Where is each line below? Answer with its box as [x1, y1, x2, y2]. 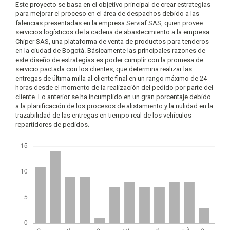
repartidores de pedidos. [15, 121, 89, 129]
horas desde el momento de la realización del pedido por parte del [15, 84, 213, 92]
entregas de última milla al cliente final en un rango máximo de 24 [15, 74, 207, 83]
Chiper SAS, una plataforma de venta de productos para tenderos [15, 37, 209, 46]
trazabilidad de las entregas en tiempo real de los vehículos [15, 111, 191, 120]
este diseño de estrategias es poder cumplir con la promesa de [15, 56, 203, 64]
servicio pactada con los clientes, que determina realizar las [15, 65, 192, 73]
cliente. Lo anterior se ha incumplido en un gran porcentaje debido [15, 93, 211, 101]
